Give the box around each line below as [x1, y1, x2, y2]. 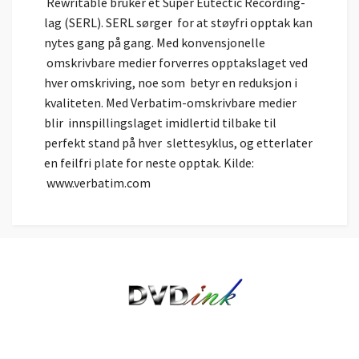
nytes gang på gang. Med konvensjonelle [44, 34, 265, 51]
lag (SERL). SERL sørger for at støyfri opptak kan [44, 14, 313, 31]
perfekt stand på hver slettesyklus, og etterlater [44, 135, 313, 151]
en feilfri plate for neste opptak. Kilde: [44, 155, 254, 171]
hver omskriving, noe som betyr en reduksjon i [44, 75, 297, 91]
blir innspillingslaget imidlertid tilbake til [44, 115, 276, 131]
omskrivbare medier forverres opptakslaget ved [44, 54, 308, 71]
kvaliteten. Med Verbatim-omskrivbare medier [44, 95, 296, 111]
